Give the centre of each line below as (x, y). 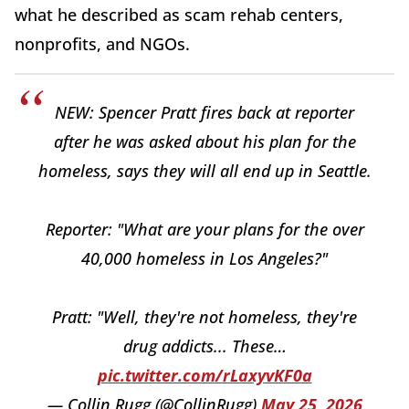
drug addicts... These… (204, 346)
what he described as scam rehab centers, (179, 15)
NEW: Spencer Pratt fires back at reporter (204, 113)
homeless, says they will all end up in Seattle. (204, 171)
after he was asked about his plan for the (204, 142)
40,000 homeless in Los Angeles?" (204, 259)
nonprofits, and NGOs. (102, 44)
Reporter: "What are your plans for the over (204, 230)
